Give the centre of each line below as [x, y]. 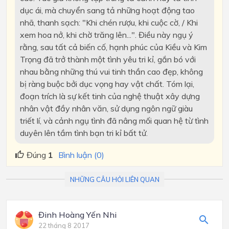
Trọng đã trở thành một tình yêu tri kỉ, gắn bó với [108, 59]
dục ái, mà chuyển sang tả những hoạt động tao [107, 10]
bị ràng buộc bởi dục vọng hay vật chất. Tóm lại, [107, 84]
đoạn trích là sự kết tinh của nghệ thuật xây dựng [110, 96]
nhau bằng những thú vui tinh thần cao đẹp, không [111, 71]
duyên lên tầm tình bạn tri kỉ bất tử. [84, 133]
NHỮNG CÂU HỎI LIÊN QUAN [114, 179]
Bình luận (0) [81, 155]
